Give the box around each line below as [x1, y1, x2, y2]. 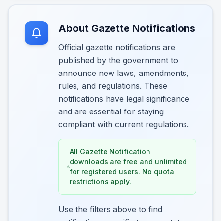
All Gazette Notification [70, 147, 151, 156]
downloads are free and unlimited [70, 157, 187, 166]
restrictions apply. [70, 177, 132, 185]
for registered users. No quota [70, 167, 175, 176]
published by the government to [58, 55, 178, 65]
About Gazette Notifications [58, 22, 195, 34]
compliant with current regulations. [58, 119, 189, 129]
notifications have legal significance [58, 94, 189, 104]
